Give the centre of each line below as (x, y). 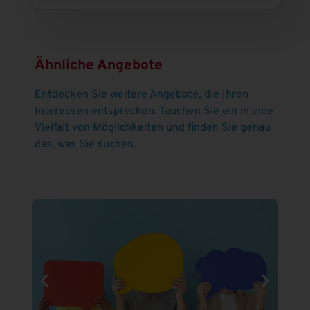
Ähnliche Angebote (99, 66)
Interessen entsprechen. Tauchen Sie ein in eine (154, 112)
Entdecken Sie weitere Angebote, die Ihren (142, 95)
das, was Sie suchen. (86, 145)
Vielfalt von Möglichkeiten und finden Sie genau (153, 128)
